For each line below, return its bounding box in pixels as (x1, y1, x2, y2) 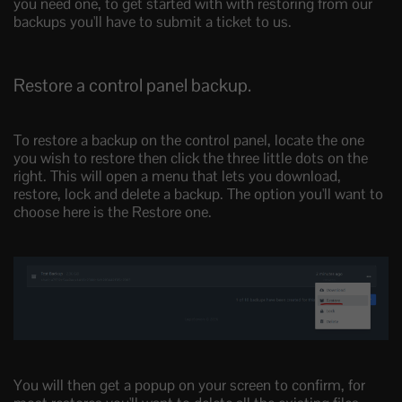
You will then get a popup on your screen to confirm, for (13, 375, 365, 396)
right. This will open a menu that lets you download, (13, 166, 341, 187)
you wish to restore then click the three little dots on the (13, 148, 368, 169)
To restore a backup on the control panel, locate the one (13, 130, 364, 151)
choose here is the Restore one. (13, 202, 212, 223)
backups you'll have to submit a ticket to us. (13, 12, 292, 32)
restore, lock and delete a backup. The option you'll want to (13, 184, 383, 205)
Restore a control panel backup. (13, 74, 251, 98)
